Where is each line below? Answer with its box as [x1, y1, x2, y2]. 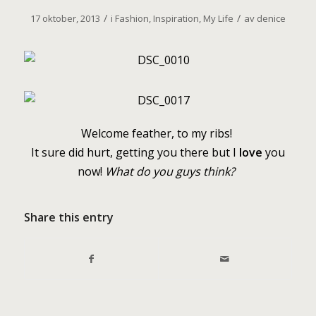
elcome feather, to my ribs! [91, 125, 235, 141]
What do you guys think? [102, 163, 238, 179]
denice [256, 12, 286, 25]
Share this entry [23, 209, 114, 226]
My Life [202, 12, 233, 25]
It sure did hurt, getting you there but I [30, 144, 239, 160]
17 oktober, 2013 [30, 12, 100, 25]
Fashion [114, 12, 149, 25]
